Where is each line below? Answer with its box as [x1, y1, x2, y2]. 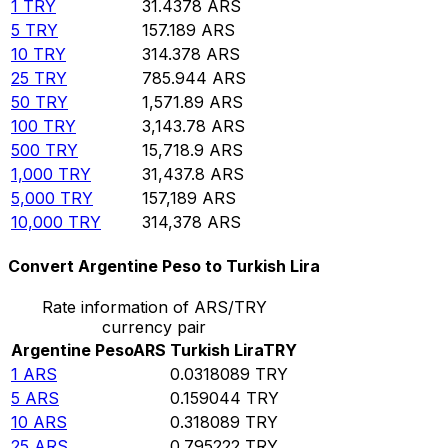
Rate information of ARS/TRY [41, 297, 267, 318]
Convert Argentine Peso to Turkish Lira [8, 256, 320, 277]
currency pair [102, 317, 206, 338]
